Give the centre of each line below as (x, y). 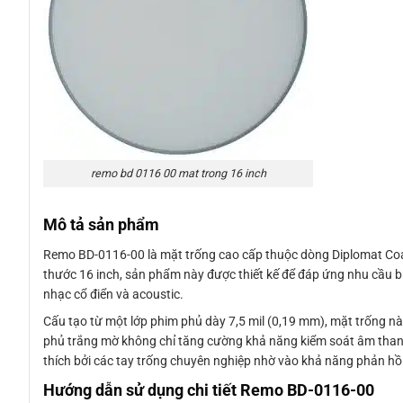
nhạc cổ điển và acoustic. (113, 295)
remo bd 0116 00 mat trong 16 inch (178, 173)
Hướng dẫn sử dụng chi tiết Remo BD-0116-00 (209, 391)
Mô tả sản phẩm (101, 224)
